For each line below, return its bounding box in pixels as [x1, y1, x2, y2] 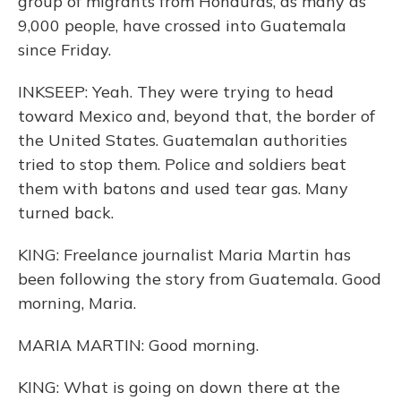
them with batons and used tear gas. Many [18, 178, 348, 199]
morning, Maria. [18, 293, 136, 313]
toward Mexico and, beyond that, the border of [18, 106, 375, 126]
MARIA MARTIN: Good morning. [18, 335, 259, 355]
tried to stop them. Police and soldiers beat [18, 154, 346, 175]
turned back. [18, 202, 114, 223]
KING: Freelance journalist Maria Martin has [18, 244, 351, 265]
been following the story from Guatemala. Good [18, 269, 381, 289]
